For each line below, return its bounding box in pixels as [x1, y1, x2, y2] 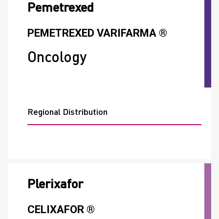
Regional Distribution [27, 108, 108, 117]
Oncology [27, 51, 87, 66]
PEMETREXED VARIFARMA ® [27, 27, 167, 40]
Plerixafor [27, 178, 83, 192]
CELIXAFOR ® [27, 203, 95, 216]
